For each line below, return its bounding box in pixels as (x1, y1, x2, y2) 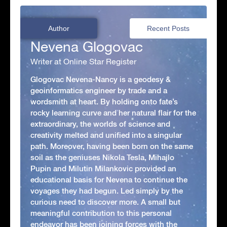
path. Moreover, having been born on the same (30, 141, 193, 150)
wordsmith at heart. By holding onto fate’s (30, 97, 178, 106)
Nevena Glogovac (30, 37, 143, 55)
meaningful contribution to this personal (30, 208, 172, 217)
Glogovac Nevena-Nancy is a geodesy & (30, 74, 171, 84)
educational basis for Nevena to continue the (30, 175, 187, 184)
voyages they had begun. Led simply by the (30, 186, 183, 195)
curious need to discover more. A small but (30, 197, 180, 206)
